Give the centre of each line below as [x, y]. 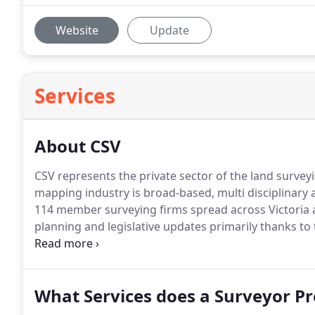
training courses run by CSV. [109, 243]
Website [77, 30]
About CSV [78, 146]
